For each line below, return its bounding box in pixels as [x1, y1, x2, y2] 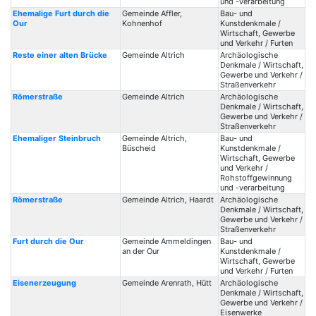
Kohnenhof [121, 18, 162, 28]
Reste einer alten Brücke [12, 50, 107, 60]
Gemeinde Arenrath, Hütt [121, 278, 212, 288]
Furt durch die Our [12, 236, 84, 246]
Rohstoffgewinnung [219, 173, 292, 183]
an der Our [121, 246, 159, 256]
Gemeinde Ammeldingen [121, 236, 211, 246]
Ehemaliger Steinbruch [12, 133, 101, 143]
